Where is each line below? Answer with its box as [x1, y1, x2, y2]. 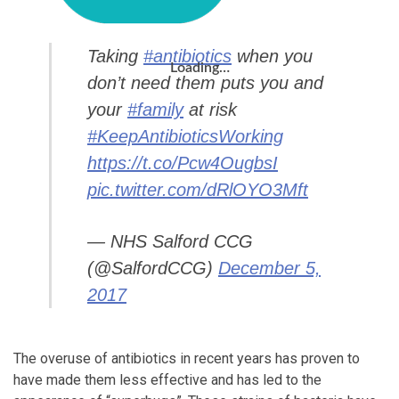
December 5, [218, 258, 321, 278]
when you [232, 46, 313, 66]
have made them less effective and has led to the [13, 371, 322, 388]
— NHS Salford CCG [87, 232, 253, 251]
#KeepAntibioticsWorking [87, 126, 283, 146]
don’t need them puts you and [87, 73, 323, 93]
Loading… [169, 61, 230, 75]
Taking [87, 46, 143, 66]
